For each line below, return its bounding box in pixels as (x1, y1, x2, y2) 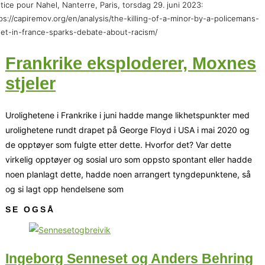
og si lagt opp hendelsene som (5, 184, 124, 195)
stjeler (5, 74, 56, 93)
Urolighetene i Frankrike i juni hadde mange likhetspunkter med (5, 110, 250, 121)
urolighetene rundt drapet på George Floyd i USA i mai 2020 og (5, 125, 250, 135)
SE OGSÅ (5, 205, 55, 215)
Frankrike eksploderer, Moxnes (5, 54, 256, 73)
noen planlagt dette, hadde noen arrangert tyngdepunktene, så (5, 169, 251, 180)
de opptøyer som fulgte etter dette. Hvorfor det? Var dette (5, 140, 231, 150)
